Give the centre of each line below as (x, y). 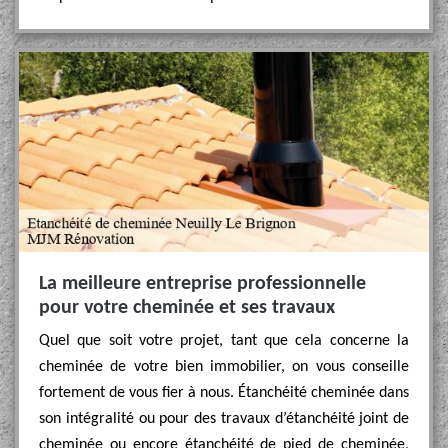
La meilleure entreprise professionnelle (202, 284)
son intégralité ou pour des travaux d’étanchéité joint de (224, 419)
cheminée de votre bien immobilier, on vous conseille (224, 367)
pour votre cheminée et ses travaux (187, 308)
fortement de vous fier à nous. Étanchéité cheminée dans (224, 393)
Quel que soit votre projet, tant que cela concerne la (224, 341)
